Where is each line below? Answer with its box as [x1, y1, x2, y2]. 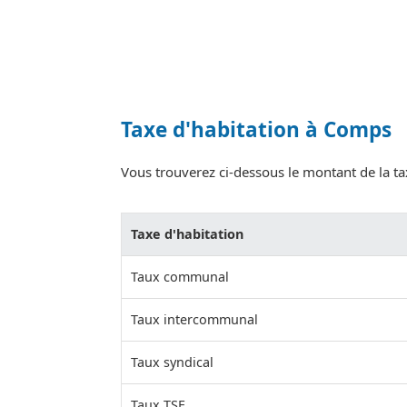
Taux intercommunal [131, 311, 258, 329]
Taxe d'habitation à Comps [121, 114, 392, 144]
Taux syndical [131, 353, 213, 372]
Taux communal [131, 268, 229, 286]
